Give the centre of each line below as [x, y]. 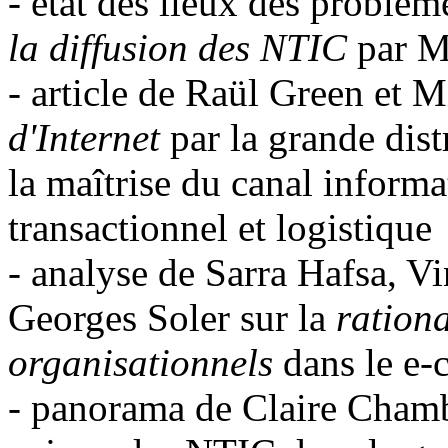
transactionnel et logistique [220, 227]
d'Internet [84, 137]
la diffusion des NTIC [182, 47]
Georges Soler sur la [172, 317]
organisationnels [140, 362]
